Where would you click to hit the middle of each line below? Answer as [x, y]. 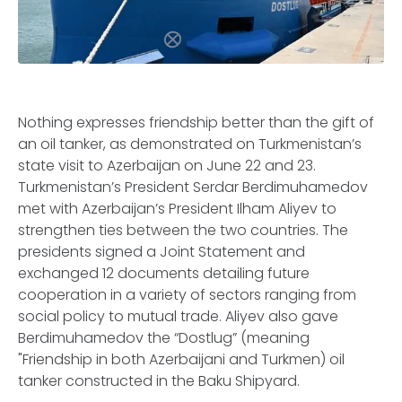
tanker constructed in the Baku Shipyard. [159, 381]
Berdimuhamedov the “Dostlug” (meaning [164, 338]
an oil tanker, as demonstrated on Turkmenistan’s [190, 144]
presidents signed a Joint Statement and [162, 252]
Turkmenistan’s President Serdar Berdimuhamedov [193, 187]
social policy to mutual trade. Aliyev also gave [178, 316]
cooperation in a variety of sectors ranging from [187, 295]
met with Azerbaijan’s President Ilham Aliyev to [177, 209]
